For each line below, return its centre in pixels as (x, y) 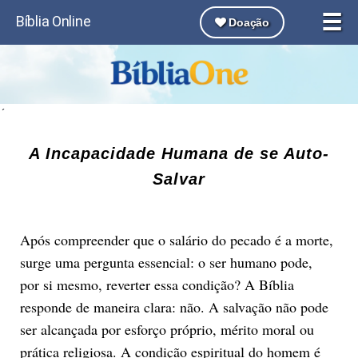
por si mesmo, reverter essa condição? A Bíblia (157, 284)
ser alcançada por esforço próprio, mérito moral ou (167, 329)
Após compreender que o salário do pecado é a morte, (176, 239)
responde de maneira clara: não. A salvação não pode (174, 306)
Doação (247, 22)
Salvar (179, 179)
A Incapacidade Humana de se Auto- (179, 153)
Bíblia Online (54, 21)
